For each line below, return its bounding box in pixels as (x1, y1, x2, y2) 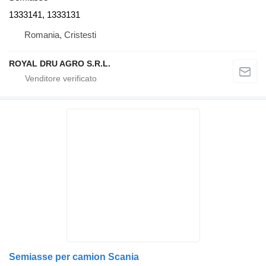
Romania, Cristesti (24, 29, 96, 40)
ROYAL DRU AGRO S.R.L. (9, 58, 110, 68)
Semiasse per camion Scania (9, 251, 139, 262)
